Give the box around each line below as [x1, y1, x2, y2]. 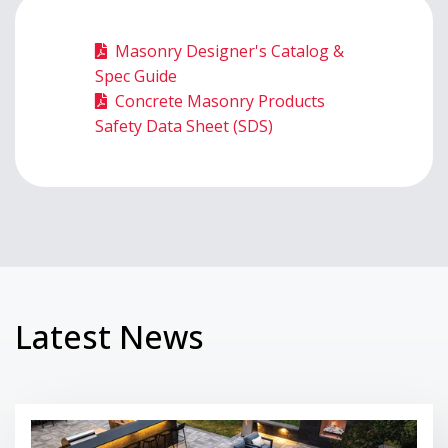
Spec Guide [95, 65, 177, 88]
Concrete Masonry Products [115, 90, 325, 113]
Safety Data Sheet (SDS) [95, 115, 273, 138]
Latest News [15, 315, 204, 359]
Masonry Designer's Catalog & [115, 40, 344, 63]
